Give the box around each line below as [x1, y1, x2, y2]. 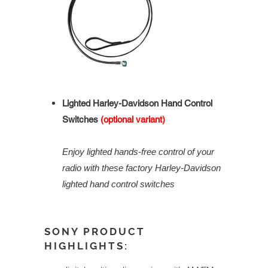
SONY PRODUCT [44, 226, 145, 238]
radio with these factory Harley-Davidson [62, 163, 221, 173]
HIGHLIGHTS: [44, 240, 129, 252]
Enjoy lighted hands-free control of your [62, 147, 214, 157]
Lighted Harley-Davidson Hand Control [62, 98, 212, 109]
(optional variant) [100, 114, 165, 125]
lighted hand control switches [62, 179, 175, 190]
